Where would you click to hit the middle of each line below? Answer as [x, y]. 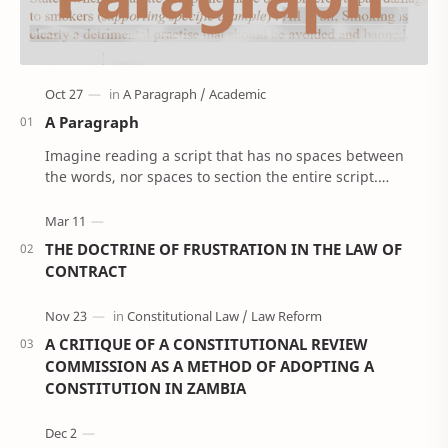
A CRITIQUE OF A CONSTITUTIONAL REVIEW [206, 344]
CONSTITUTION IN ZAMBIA [145, 388]
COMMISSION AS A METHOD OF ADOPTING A [209, 366]
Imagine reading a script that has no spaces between [224, 156]
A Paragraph [92, 122]
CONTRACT [86, 271]
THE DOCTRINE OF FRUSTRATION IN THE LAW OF [223, 249]
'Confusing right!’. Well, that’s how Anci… [184, 198]
